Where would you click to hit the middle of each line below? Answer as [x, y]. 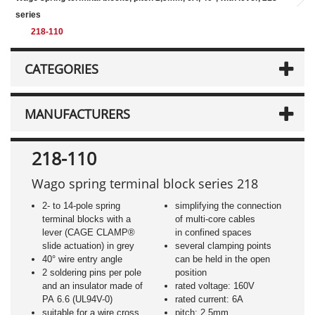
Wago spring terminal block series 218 [145, 184]
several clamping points [223, 246]
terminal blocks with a [86, 219]
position [191, 272]
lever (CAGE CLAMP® [89, 232]
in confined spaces [213, 232]
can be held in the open [222, 259]
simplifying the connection [228, 206]
